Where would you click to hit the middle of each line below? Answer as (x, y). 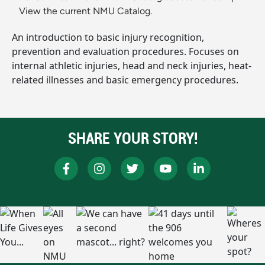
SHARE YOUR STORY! (132, 138)
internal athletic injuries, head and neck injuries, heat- (132, 66)
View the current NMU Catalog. (85, 11)
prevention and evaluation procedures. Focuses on (125, 52)
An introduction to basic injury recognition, (108, 38)
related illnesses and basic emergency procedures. (125, 80)
